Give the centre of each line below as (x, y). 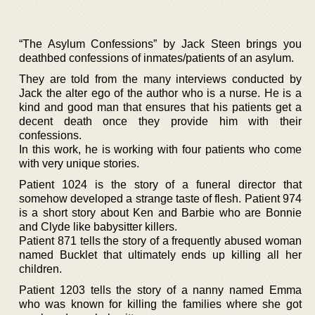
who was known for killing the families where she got (160, 304)
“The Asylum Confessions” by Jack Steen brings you (160, 44)
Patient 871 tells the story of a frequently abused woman (160, 240)
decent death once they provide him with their (160, 121)
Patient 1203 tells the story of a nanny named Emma (160, 290)
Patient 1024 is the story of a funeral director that (160, 184)
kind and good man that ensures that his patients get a (160, 107)
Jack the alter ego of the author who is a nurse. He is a (160, 93)
